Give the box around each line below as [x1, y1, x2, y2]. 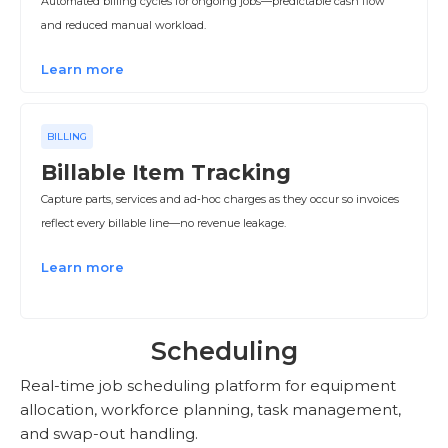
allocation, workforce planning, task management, [20, 400, 401, 419]
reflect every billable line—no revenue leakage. [41, 216, 286, 230]
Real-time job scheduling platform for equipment [20, 376, 396, 395]
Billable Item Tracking [41, 160, 291, 185]
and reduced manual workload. [41, 18, 206, 32]
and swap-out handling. [20, 424, 198, 443]
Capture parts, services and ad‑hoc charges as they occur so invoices [41, 192, 399, 206]
